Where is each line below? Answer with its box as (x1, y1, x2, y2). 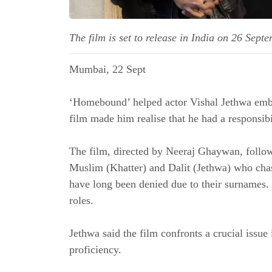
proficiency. (69, 243, 121, 256)
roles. (69, 194, 93, 207)
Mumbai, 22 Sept (69, 63, 146, 76)
